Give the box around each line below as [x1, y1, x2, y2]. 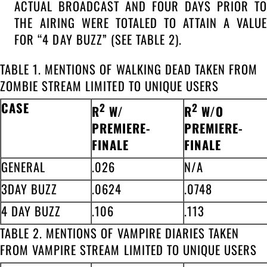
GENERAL [1, 157, 46, 176]
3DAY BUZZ [1, 179, 58, 198]
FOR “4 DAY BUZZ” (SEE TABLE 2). [14, 30, 182, 49]
